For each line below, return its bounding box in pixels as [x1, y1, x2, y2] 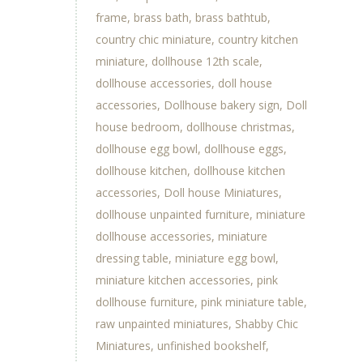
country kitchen [217, 32, 298, 48]
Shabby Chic [234, 316, 298, 332]
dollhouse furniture [95, 294, 194, 310]
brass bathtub [194, 10, 267, 26]
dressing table [95, 250, 169, 267]
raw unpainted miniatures [95, 316, 228, 332]
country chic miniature [95, 32, 211, 48]
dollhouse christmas [186, 119, 292, 135]
